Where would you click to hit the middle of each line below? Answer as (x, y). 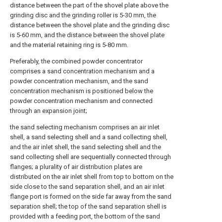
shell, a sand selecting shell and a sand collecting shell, (89, 137)
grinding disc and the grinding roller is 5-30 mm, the (83, 15)
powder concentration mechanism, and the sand (79, 81)
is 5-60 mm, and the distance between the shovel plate (87, 35)
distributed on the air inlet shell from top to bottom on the (92, 177)
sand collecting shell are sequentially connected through (90, 157)
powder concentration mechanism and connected (81, 101)
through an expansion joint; (49, 111)
